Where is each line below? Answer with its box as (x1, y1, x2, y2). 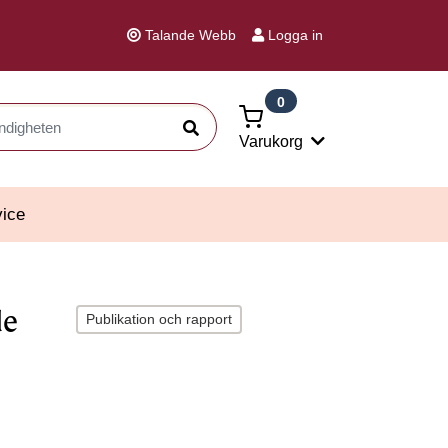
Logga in (268, 27, 323, 43)
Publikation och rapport (86, 311, 232, 327)
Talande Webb (145, 27, 236, 43)
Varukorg (239, 133, 303, 151)
